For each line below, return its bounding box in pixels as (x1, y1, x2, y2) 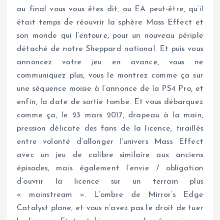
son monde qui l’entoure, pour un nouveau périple (17, 32, 203, 40)
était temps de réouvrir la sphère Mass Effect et (17, 19, 203, 27)
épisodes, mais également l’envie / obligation (17, 165, 203, 173)
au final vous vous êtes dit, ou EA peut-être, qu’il (17, 5, 203, 14)
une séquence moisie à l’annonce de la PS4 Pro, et (17, 85, 203, 93)
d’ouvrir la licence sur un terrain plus (17, 178, 203, 186)
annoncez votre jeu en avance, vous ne (17, 58, 203, 67)
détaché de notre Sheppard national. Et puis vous (17, 45, 203, 54)
